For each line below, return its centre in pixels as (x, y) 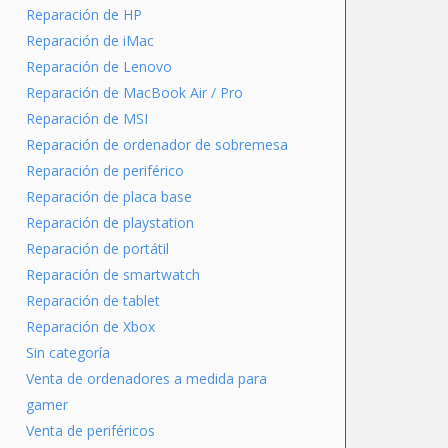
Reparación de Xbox (90, 326)
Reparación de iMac (90, 40)
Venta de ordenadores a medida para (146, 378)
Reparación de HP (84, 14)
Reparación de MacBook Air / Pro (134, 92)
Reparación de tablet (93, 300)
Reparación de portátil (97, 248)
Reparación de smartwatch (113, 274)
